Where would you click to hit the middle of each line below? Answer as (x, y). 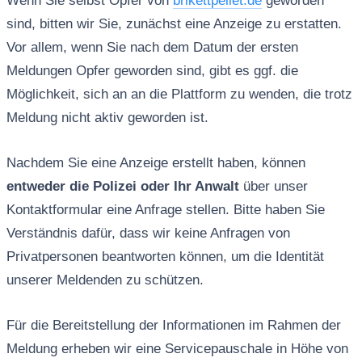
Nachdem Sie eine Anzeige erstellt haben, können (156, 163)
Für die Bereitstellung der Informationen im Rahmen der (173, 326)
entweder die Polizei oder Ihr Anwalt (122, 187)
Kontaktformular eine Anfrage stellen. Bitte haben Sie (165, 210)
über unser (273, 187)
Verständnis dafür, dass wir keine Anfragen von (148, 234)
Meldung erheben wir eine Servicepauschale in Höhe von (177, 349)
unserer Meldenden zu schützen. (105, 280)
